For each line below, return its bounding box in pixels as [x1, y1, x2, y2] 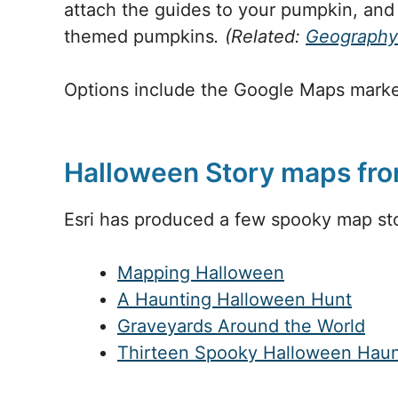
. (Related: [214, 26, 306, 47]
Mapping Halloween [117, 262, 284, 283]
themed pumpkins [64, 26, 214, 47]
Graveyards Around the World [117, 315, 365, 337]
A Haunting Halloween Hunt [117, 289, 352, 310]
